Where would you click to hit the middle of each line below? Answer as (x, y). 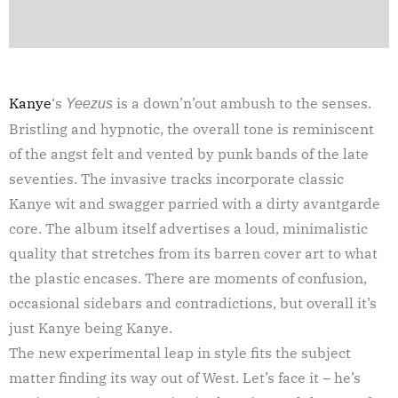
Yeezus (89, 103)
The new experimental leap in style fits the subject (180, 352)
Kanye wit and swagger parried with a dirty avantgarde (195, 203)
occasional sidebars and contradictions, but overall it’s (193, 302)
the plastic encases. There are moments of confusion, (188, 278)
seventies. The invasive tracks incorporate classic (176, 178)
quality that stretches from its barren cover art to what (193, 253)
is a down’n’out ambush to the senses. (242, 103)
